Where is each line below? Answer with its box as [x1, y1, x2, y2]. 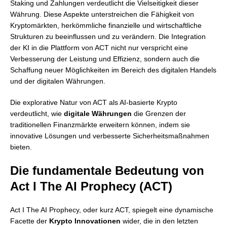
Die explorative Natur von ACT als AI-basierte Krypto [10, 98, 177, 106]
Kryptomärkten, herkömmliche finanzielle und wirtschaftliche [10, 21, 202, 29]
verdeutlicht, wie [10, 109, 64, 118]
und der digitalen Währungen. [10, 77, 105, 85]
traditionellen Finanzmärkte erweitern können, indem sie [10, 121, 190, 129]
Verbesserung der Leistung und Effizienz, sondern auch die [10, 55, 200, 63]
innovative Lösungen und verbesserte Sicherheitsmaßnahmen [10, 132, 209, 140]
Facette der [10, 217, 49, 225]
